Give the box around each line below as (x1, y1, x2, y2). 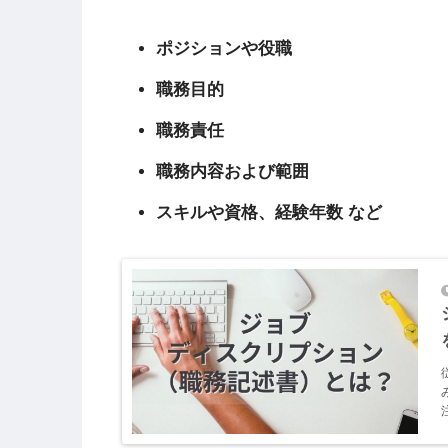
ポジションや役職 (156, 39, 293, 59)
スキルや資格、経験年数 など (156, 203, 383, 223)
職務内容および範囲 (156, 162, 310, 182)
